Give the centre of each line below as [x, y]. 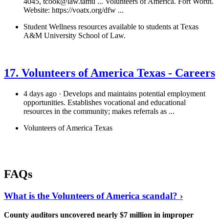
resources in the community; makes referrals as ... [99, 111]
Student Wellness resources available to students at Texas [111, 27]
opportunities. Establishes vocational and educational [105, 102]
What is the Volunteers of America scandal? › [93, 196]
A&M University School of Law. [75, 36]
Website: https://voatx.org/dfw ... [74, 10]
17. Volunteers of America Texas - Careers [109, 73]
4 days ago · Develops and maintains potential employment [114, 94]
